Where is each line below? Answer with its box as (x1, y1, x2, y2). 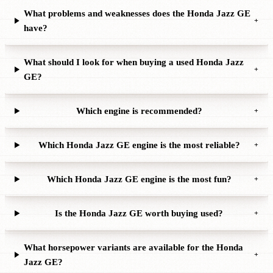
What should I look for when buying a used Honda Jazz (24, 57, 244, 68)
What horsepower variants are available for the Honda (23, 243, 243, 253)
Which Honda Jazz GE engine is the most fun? (46, 174, 232, 185)
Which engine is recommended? (76, 106, 202, 116)
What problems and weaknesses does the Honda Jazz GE (24, 9, 251, 19)
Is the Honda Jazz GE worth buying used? (55, 208, 224, 219)
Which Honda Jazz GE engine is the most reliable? (38, 140, 240, 151)
